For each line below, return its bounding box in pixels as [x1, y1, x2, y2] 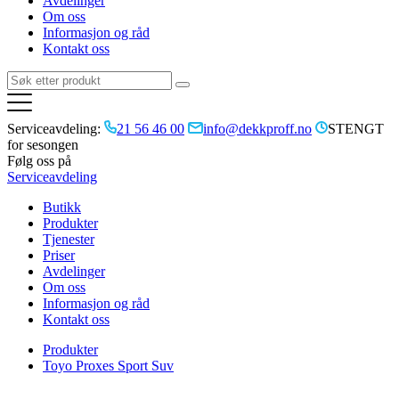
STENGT [328, 121, 384, 136]
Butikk [43, 199, 81, 215]
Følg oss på [7, 153, 71, 168]
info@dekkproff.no [203, 121, 312, 136]
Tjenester [43, 232, 94, 247]
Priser [43, 248, 75, 263]
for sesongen [7, 137, 78, 152]
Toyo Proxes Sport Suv [43, 358, 174, 373]
